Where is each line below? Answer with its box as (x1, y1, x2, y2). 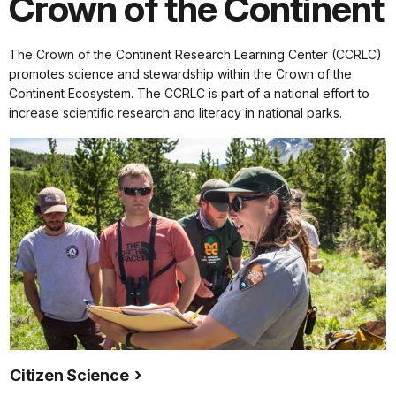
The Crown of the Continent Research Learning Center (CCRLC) (9, 47, 382, 63)
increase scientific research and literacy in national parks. (9, 105, 342, 121)
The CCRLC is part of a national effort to (137, 86, 369, 102)
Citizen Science (10, 365, 132, 385)
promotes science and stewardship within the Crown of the (9, 66, 352, 82)
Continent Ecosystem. (9, 86, 137, 102)
